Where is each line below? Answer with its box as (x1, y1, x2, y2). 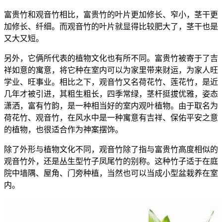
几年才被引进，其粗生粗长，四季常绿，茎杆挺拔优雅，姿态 (4, 89, 218, 98)
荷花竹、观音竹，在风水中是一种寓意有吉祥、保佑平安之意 (4, 113, 218, 122)
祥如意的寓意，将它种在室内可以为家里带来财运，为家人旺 (4, 65, 218, 74)
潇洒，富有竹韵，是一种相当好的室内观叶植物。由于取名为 (4, 101, 218, 110)
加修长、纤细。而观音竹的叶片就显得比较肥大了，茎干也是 (4, 22, 218, 31)
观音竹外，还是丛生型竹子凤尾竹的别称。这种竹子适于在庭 (4, 157, 218, 166)
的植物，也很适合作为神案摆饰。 (4, 125, 123, 134)
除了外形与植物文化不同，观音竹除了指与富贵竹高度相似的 (4, 145, 218, 154)
